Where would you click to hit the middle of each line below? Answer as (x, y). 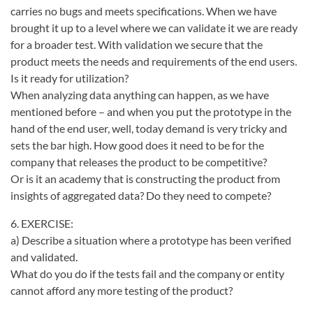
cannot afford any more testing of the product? (122, 290)
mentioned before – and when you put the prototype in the (151, 111)
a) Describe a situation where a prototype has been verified (151, 240)
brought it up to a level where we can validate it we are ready (154, 28)
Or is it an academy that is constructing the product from (145, 179)
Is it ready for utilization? (70, 78)
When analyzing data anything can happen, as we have (140, 95)
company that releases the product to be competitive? (139, 162)
